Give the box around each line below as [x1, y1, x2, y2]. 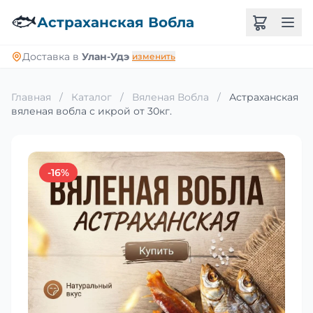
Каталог [71, 91, 112, 103]
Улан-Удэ [82, 50, 129, 63]
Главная [11, 91, 51, 103]
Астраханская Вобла [37, 14, 194, 31]
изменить [132, 51, 175, 61]
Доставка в [22, 50, 82, 63]
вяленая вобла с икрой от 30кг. [11, 105, 172, 117]
